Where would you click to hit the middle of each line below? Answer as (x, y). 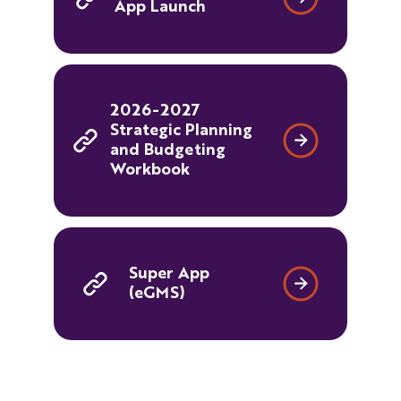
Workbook (150, 170)
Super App (170, 274)
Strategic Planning (181, 131)
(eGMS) (158, 294)
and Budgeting (168, 150)
